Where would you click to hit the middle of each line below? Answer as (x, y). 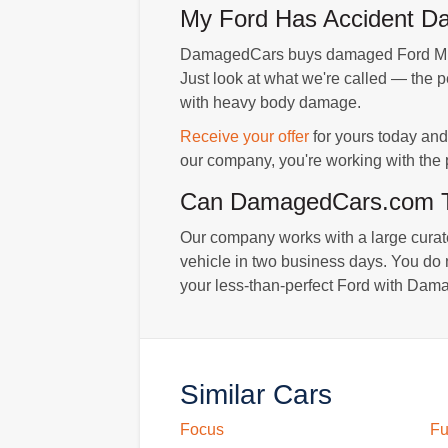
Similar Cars (255, 394)
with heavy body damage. (270, 102)
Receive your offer (244, 136)
